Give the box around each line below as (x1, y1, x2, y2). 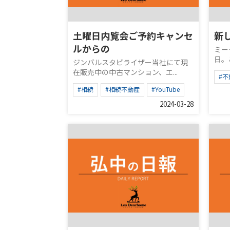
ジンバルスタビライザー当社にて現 (73, 57, 188, 67)
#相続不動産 (105, 85, 140, 93)
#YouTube (151, 85, 180, 93)
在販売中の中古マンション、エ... (73, 67, 178, 77)
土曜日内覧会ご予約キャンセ (73, 29, 193, 42)
